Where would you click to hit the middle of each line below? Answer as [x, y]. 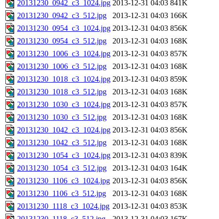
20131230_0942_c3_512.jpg [62, 16]
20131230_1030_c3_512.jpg [62, 117]
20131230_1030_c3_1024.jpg [64, 105]
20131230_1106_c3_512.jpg [62, 194]
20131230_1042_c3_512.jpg [62, 143]
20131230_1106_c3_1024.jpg [64, 181]
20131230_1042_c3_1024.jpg [64, 130]
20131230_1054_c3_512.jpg [62, 168]
